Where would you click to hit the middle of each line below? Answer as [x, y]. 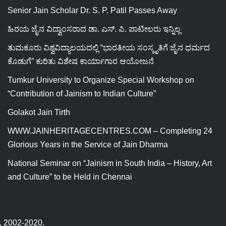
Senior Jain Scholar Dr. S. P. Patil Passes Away [92, 10]
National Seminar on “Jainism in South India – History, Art [110, 163]
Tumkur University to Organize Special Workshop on [101, 80]
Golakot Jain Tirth [39, 112]
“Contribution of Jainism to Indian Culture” [82, 94]
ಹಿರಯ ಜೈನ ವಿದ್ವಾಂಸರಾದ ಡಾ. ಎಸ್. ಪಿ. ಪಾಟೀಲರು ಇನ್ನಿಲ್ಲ [94, 29]
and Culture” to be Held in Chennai [70, 177]
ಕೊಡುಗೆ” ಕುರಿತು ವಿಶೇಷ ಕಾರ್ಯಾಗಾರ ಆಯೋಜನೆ [81, 61]
